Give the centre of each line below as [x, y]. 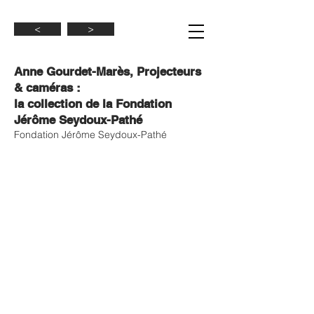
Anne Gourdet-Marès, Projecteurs [108, 71]
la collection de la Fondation [93, 104]
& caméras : [47, 88]
